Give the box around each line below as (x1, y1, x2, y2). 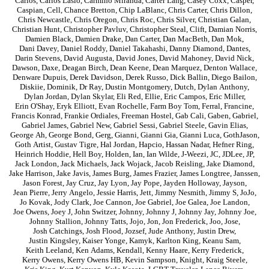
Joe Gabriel (134, 198, 172, 207)
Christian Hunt (12, 25, 60, 34)
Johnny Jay (178, 207, 214, 217)
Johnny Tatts (84, 217, 126, 226)
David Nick (215, 53, 252, 63)
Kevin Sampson (124, 255, 176, 265)
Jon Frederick (162, 217, 206, 226)
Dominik (47, 82, 76, 92)
